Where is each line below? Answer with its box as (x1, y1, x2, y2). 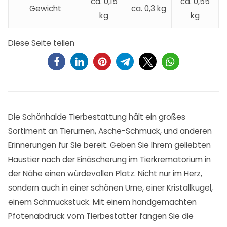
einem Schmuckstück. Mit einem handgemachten (8, 197, 197, 208)
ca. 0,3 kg (131, 3, 166, 14)
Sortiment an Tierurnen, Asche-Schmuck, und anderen (8, 126, 212, 137)
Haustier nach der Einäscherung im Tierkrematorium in (8, 154, 211, 165)
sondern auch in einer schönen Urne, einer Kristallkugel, (8, 182, 213, 194)
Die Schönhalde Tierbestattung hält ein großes (8, 111, 185, 123)
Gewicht (29, 3, 61, 14)
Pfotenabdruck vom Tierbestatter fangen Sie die (8, 211, 194, 222)
